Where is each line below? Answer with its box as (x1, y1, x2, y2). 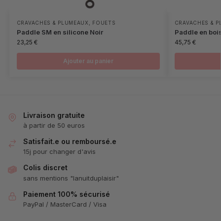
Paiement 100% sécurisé (23, 189, 110, 198)
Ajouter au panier (63, 57, 113, 65)
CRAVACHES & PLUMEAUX (16, 19, 89, 26)
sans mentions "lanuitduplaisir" (23, 174, 119, 182)
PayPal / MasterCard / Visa (23, 200, 107, 209)
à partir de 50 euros (23, 121, 85, 130)
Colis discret (23, 163, 68, 172)
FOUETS (92, 19, 116, 26)
